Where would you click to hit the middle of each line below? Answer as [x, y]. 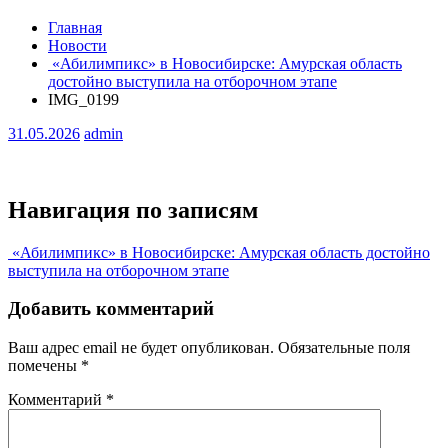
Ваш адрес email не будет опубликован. [141, 348]
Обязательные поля [344, 348]
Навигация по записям [133, 209]
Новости [77, 45]
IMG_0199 [83, 99]
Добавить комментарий [111, 309]
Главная [75, 27]
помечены [44, 366]
